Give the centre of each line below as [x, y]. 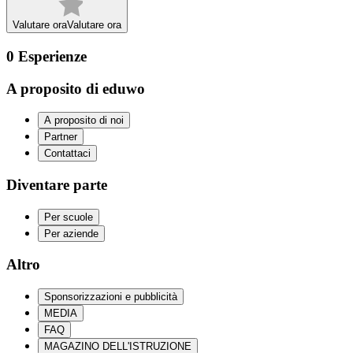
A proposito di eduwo [76, 88]
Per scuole [69, 217]
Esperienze [52, 56]
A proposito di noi [84, 121]
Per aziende [71, 233]
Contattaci [67, 154]
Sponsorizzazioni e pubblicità [111, 297]
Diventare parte [57, 184]
